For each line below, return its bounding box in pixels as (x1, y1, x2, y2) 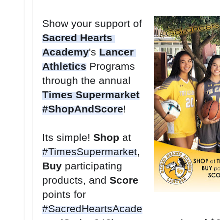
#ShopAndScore (42, 103, 123, 114)
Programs (86, 60, 135, 72)
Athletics (42, 60, 86, 72)
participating (62, 160, 122, 171)
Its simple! (42, 131, 93, 143)
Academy (42, 46, 89, 57)
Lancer (99, 46, 134, 57)
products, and (42, 174, 110, 186)
